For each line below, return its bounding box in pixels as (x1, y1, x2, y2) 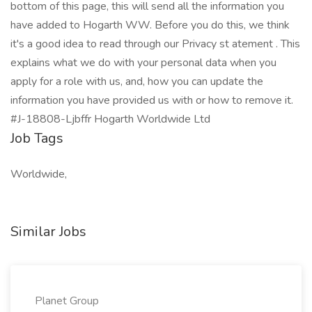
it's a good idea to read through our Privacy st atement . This (10, 36, 300, 52)
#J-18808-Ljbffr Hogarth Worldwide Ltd (10, 111, 210, 127)
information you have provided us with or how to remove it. (10, 93, 293, 108)
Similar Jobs (10, 222, 86, 241)
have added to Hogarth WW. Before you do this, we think (10, 17, 290, 33)
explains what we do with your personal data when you (10, 55, 276, 70)
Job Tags (10, 129, 63, 148)
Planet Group (35, 293, 99, 309)
